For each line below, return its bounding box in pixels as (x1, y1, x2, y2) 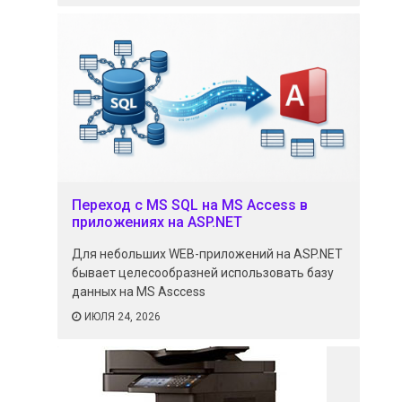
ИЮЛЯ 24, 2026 (84, 310, 162, 323)
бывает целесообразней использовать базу (72, 265, 335, 280)
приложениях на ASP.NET (72, 213, 243, 231)
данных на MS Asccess (72, 284, 206, 299)
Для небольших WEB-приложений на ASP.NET (72, 246, 344, 261)
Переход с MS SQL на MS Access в (72, 196, 309, 214)
